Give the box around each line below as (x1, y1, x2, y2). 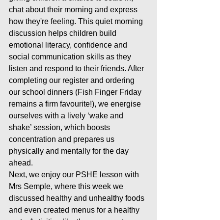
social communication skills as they (9, 53, 133, 61)
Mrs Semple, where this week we (9, 182, 125, 191)
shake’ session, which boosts (9, 123, 112, 132)
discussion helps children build (9, 29, 118, 37)
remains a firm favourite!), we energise (9, 100, 143, 108)
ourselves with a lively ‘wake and (9, 111, 125, 120)
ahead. (9, 159, 33, 167)
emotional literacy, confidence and (9, 41, 129, 49)
